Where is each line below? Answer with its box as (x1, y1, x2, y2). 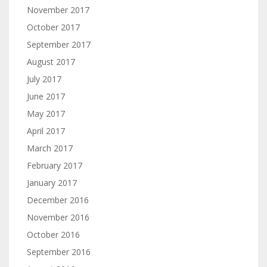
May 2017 (27, 108, 65, 119)
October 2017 (27, 21, 80, 33)
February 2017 (27, 160, 82, 171)
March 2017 (27, 142, 73, 154)
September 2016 (27, 246, 91, 257)
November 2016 (27, 212, 89, 223)
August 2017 (27, 56, 75, 67)
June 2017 (27, 91, 65, 102)
